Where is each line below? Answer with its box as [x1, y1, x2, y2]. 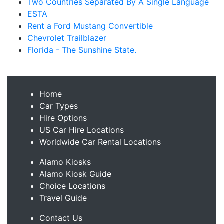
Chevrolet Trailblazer [27, 33, 106, 43]
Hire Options [39, 113, 87, 123]
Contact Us [39, 213, 82, 223]
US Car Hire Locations [39, 125, 124, 135]
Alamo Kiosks [39, 157, 91, 167]
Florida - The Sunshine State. [27, 45, 136, 55]
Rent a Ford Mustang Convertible [27, 21, 153, 31]
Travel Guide [39, 193, 87, 203]
